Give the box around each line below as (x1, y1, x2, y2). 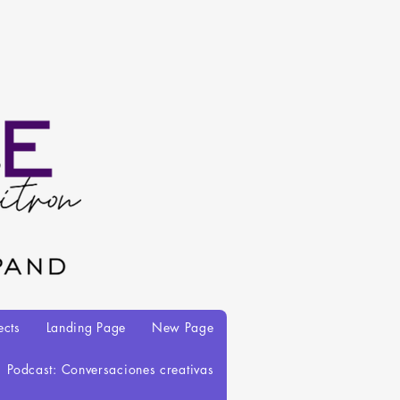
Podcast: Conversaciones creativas (7, 361, 214, 378)
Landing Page (46, 319, 127, 336)
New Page (151, 319, 214, 336)
